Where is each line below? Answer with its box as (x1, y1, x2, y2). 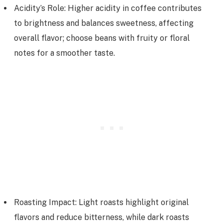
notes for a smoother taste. (14, 48, 115, 58)
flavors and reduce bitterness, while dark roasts (14, 212, 189, 222)
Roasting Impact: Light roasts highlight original (14, 197, 189, 207)
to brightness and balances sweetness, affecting (14, 18, 194, 28)
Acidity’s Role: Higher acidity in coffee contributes (14, 3, 202, 13)
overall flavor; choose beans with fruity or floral (14, 33, 190, 43)
